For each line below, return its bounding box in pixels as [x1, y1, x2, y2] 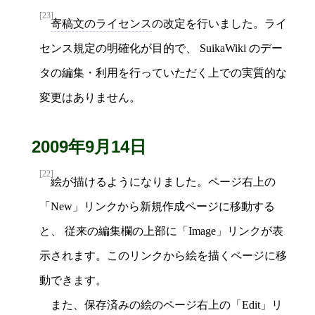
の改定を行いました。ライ [152, 18, 287, 30]
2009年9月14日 [31, 136, 146, 156]
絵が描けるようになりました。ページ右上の [51, 176, 276, 188]
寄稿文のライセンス [51, 18, 152, 30]
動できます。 [39, 274, 107, 287]
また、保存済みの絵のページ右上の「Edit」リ [51, 299, 283, 311]
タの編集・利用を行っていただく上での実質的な [39, 67, 287, 79]
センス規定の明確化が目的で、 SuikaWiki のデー [39, 42, 283, 55]
